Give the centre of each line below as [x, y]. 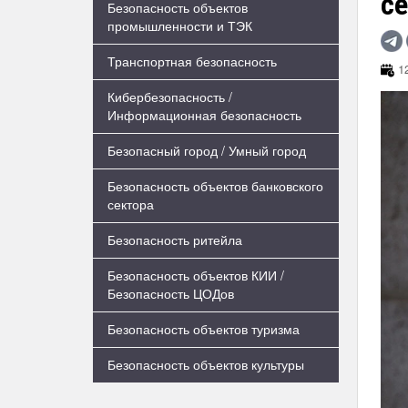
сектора [131, 204]
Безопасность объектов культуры [206, 364]
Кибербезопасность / [170, 97]
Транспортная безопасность [192, 61]
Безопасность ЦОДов [171, 293]
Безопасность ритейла [175, 240]
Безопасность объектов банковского [215, 186]
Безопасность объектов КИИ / [196, 275]
